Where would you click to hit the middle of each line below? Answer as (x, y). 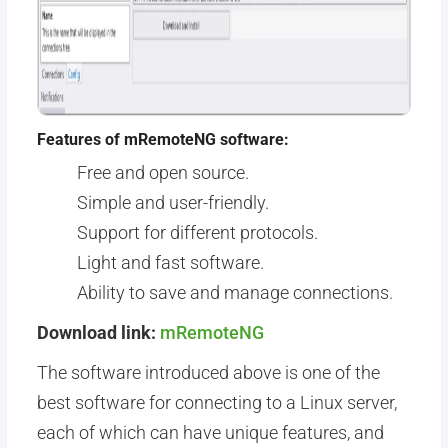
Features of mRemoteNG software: (162, 139)
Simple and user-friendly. (172, 202)
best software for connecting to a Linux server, (216, 402)
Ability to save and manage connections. (234, 292)
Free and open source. (162, 172)
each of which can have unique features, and (210, 432)
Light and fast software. (170, 262)
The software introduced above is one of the (208, 372)
